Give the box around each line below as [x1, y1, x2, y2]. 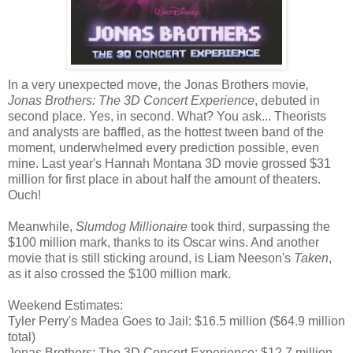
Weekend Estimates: [8, 299, 123, 313]
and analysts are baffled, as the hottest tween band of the [8, 125, 324, 139]
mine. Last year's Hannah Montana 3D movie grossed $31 [8, 157, 331, 171]
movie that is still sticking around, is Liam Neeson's [8, 251, 294, 266]
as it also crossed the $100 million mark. [8, 267, 231, 281]
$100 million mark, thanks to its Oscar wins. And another [8, 236, 319, 250]
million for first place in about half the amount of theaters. [8, 173, 321, 187]
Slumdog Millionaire [76, 220, 188, 234]
